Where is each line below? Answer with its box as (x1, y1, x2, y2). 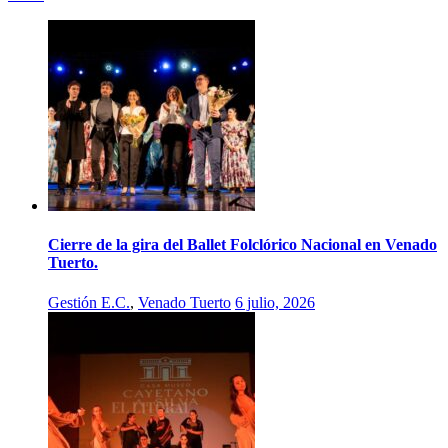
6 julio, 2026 (235, 293, 315, 311)
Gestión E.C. (48, 293, 130, 311)
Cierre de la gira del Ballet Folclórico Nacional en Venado (48, 236, 437, 254)
